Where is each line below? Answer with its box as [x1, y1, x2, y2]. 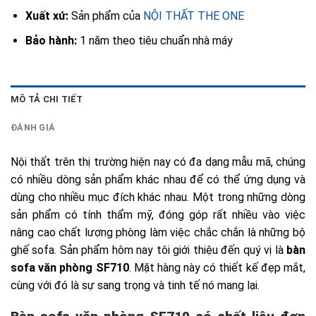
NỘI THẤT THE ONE [142, 9, 244, 23]
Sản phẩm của [68, 9, 143, 23]
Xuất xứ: [25, 9, 68, 23]
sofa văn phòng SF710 [11, 260, 129, 274]
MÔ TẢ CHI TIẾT [11, 93, 83, 104]
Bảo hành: [25, 33, 77, 47]
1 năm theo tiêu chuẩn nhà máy [76, 33, 233, 47]
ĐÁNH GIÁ [11, 121, 56, 133]
